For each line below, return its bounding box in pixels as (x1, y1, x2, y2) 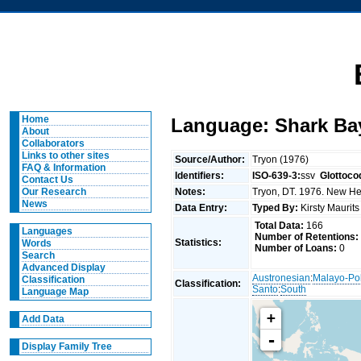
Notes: (175, 185, 209, 197)
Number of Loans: (254, 243, 337, 255)
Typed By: (252, 201, 299, 214)
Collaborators (21, 138, 85, 149)
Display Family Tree (21, 341, 112, 352)
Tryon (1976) (252, 153, 312, 165)
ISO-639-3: (252, 169, 301, 181)
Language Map (21, 286, 89, 297)
